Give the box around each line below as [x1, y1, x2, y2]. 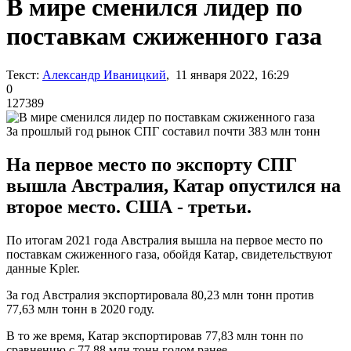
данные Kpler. [6, 261, 80, 275]
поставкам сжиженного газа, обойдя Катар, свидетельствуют [6, 247, 332, 261]
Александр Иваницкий [42, 67, 166, 81]
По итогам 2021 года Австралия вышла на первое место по [6, 233, 323, 247]
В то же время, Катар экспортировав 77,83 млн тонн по [6, 328, 303, 342]
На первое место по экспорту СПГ [6, 154, 297, 175]
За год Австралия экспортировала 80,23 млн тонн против [6, 288, 314, 302]
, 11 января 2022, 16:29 [166, 67, 289, 81]
